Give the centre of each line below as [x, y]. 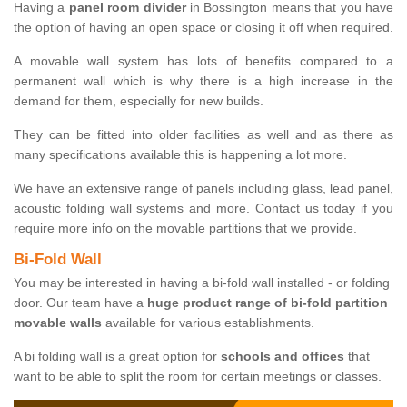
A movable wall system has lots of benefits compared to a [203, 61]
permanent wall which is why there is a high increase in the [203, 81]
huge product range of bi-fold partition [266, 303]
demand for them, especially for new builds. [139, 101]
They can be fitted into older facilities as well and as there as [203, 135]
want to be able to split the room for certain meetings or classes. [199, 377]
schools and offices [283, 357]
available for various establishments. [208, 323]
